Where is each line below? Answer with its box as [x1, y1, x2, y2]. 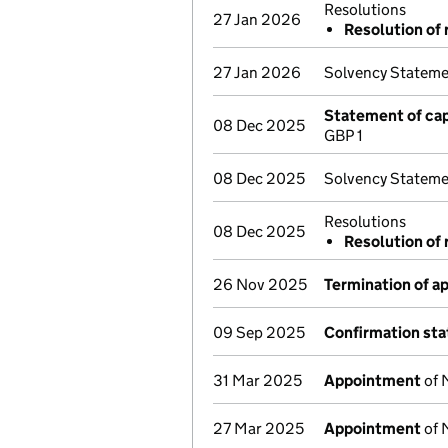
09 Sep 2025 [213, 323, 305, 342]
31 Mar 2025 [213, 371, 302, 390]
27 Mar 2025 [213, 419, 304, 438]
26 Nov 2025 [213, 275, 307, 294]
